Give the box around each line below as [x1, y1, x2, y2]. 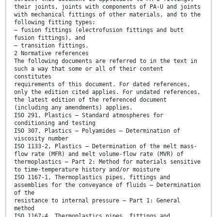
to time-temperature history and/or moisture [14, 166, 160, 173]
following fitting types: [14, 19, 95, 26]
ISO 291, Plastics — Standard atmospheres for [14, 112, 163, 119]
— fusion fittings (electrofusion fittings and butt [14, 27, 184, 34]
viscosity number [14, 135, 68, 142]
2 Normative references [14, 50, 89, 57]
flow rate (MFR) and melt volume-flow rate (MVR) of [14, 151, 184, 158]
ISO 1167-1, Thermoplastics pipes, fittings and [14, 174, 170, 181]
